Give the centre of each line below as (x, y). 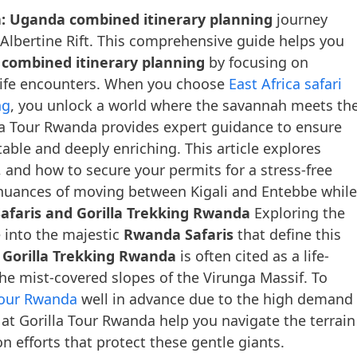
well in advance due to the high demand (215, 298)
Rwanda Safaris (178, 234)
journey (300, 19)
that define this (287, 234)
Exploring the (298, 212)
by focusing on (257, 62)
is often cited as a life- (253, 255)
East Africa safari (285, 83)
